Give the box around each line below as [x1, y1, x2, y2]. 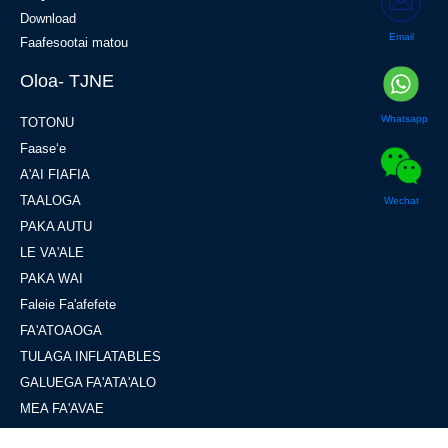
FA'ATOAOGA [20, 323, 102, 339]
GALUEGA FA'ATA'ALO [20, 375, 156, 391]
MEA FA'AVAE [20, 401, 104, 417]
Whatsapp [381, 113, 428, 124]
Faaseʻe [20, 141, 66, 157]
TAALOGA [20, 193, 81, 209]
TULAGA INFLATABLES [20, 349, 161, 365]
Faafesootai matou [20, 35, 128, 51]
